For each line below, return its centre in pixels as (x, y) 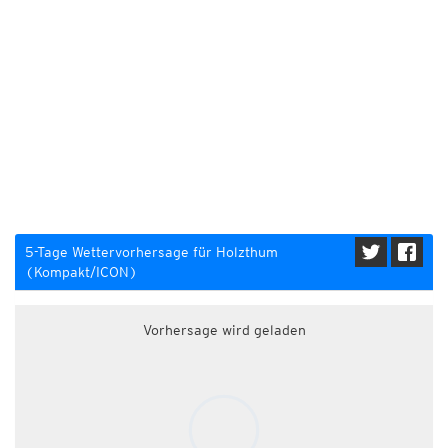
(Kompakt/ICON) (81, 272)
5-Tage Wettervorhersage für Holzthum (151, 252)
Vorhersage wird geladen (224, 330)
